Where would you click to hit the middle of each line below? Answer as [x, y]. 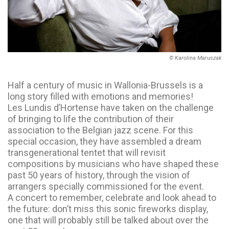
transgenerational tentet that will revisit [87, 153]
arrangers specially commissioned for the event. [106, 186]
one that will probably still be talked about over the [108, 220]
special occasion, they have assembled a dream [105, 141]
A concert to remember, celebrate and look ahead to [112, 198]
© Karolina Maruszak [195, 58]
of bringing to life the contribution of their [91, 119]
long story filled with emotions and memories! [100, 96]
